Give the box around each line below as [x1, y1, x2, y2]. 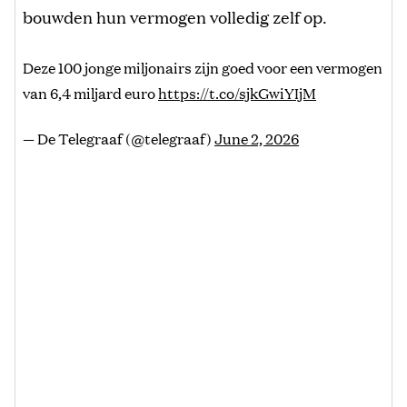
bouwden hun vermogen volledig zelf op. [23, 4, 327, 28]
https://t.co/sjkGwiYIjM [158, 82, 316, 104]
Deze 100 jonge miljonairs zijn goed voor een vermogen [23, 56, 382, 78]
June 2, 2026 [214, 127, 299, 149]
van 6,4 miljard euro [23, 82, 158, 104]
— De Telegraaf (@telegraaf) [23, 127, 214, 149]
